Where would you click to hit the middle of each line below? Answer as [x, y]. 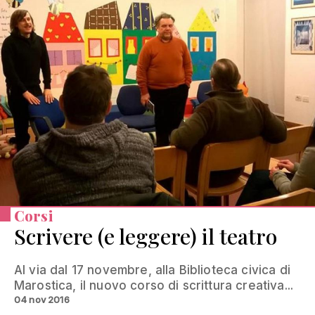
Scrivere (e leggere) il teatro [146, 237]
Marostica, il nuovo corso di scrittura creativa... [154, 286]
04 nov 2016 [42, 300]
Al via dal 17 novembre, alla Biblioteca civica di [152, 270]
